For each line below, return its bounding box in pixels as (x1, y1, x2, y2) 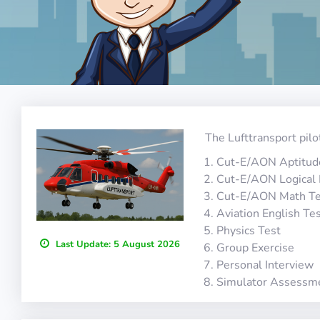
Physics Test (216, 223, 281, 239)
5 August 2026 (110, 238, 180, 251)
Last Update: (55, 238, 111, 251)
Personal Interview (216, 257, 314, 273)
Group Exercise (216, 240, 294, 256)
